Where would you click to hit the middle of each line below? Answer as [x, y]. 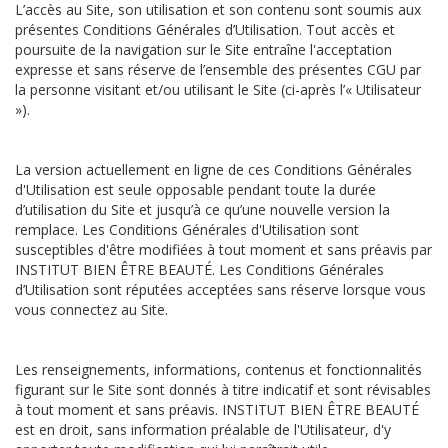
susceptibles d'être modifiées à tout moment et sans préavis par [223, 249]
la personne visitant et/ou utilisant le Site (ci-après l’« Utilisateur [218, 89]
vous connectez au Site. [91, 309]
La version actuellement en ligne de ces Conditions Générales [213, 169]
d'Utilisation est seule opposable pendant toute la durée [195, 189]
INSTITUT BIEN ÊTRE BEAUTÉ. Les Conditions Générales [199, 269]
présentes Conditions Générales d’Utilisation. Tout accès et [205, 29]
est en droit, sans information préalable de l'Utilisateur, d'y [203, 429]
